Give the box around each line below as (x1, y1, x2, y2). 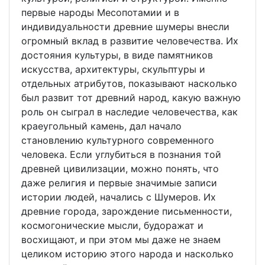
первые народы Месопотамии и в (21, 7, 179, 19)
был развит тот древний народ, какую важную (21, 92, 241, 104)
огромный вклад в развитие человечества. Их (21, 35, 238, 47)
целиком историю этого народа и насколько (21, 248, 234, 260)
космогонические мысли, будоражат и (21, 219, 203, 232)
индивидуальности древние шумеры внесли (21, 21, 230, 33)
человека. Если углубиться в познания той (21, 148, 221, 161)
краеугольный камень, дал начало (21, 120, 182, 132)
